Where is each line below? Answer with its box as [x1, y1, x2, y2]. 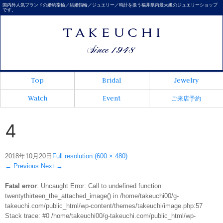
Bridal [102, 76, 121, 85]
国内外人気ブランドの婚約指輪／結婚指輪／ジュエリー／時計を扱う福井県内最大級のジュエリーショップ [2, 2, 218, 7]
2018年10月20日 [5, 152, 52, 160]
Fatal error [5, 182, 37, 190]
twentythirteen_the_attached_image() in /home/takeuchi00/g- [5, 192, 179, 200]
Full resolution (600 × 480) [52, 152, 127, 160]
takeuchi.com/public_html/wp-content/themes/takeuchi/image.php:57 [5, 202, 203, 210]
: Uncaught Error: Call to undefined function [37, 182, 161, 190]
